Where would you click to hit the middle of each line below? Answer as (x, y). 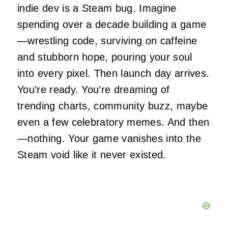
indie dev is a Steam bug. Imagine (97, 8)
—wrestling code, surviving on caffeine (107, 40)
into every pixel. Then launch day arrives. (113, 73)
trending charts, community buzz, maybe (113, 106)
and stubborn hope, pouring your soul (105, 57)
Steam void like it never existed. (92, 154)
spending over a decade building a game (112, 24)
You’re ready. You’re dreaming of (94, 89)
